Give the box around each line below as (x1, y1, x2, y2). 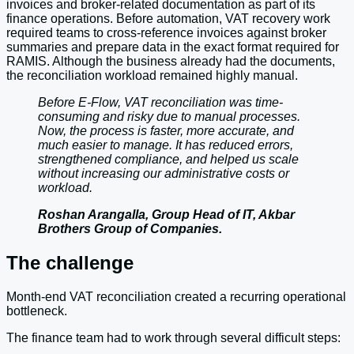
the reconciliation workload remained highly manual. (6, 69, 298, 83)
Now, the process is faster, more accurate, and (38, 124, 294, 138)
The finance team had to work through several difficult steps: (6, 331, 341, 345)
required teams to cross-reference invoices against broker (6, 26, 326, 40)
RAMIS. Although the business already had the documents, (6, 55, 335, 69)
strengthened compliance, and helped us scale (38, 153, 299, 167)
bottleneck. (6, 304, 67, 318)
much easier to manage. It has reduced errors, (38, 138, 293, 153)
